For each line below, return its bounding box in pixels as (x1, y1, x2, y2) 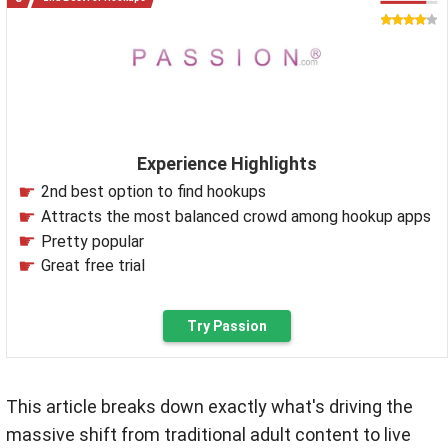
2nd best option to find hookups (41, 182, 266, 202)
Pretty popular (41, 231, 144, 251)
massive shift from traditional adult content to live (6, 424, 411, 445)
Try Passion (187, 318, 267, 335)
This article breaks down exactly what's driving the (6, 396, 413, 417)
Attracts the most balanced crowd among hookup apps (41, 206, 431, 226)
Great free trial (41, 256, 145, 276)
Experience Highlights (137, 153, 317, 175)
